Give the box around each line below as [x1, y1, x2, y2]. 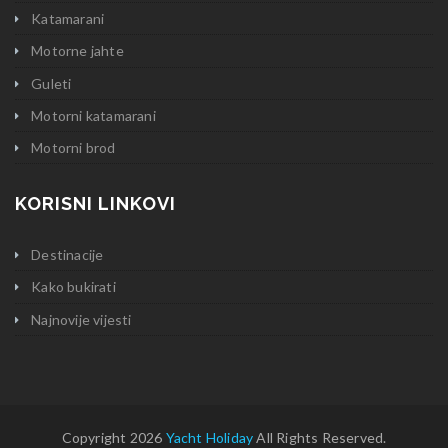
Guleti [31, 74, 72, 92]
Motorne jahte [31, 42, 124, 60]
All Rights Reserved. [253, 428, 387, 446]
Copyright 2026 [61, 428, 166, 446]
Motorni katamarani [31, 106, 156, 124]
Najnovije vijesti [31, 310, 132, 328]
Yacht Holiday [165, 428, 254, 446]
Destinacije [31, 246, 104, 264]
